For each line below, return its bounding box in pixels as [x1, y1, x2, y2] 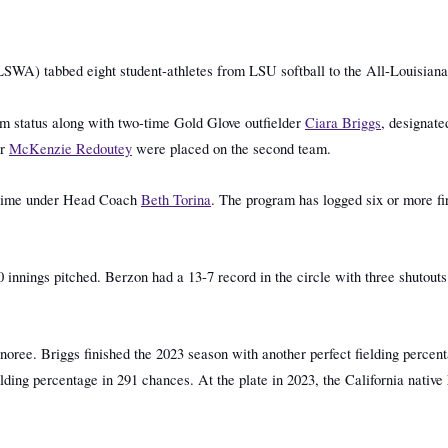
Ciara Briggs [305, 113, 381, 132]
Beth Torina [141, 190, 211, 209]
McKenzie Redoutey [9, 139, 132, 158]
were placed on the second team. [132, 139, 331, 158]
